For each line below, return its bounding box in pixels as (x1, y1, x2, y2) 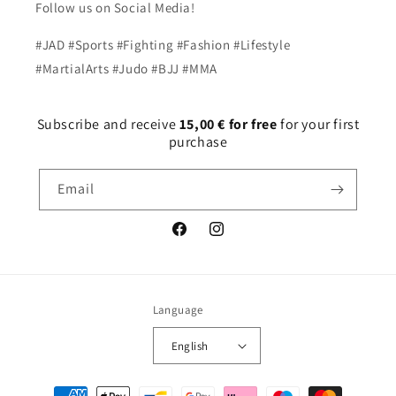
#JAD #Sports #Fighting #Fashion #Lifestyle (35, 36, 291, 53)
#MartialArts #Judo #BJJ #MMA (35, 60, 217, 77)
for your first (277, 115, 360, 133)
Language (152, 302, 203, 317)
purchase (168, 133, 228, 151)
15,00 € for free (179, 115, 278, 133)
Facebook (170, 230, 225, 247)
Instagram (207, 230, 266, 247)
